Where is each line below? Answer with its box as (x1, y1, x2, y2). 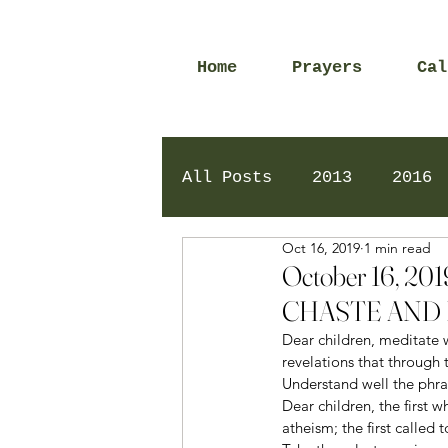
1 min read (364, 239, 431, 257)
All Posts (182, 167, 272, 187)
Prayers (292, 58, 362, 77)
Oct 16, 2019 (282, 239, 360, 257)
